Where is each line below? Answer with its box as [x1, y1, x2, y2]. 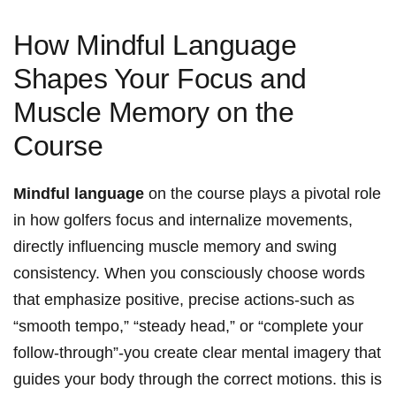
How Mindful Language [13, 29, 297, 62]
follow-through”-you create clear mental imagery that [13, 344, 381, 362]
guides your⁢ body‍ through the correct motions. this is [13, 370, 382, 389]
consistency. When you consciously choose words [13, 264, 365, 283]
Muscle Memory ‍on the [13, 96, 294, 129]
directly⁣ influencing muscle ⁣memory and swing [13, 238, 337, 256]
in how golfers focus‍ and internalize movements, [13, 211, 353, 230]
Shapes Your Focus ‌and [13, 63, 307, 95]
